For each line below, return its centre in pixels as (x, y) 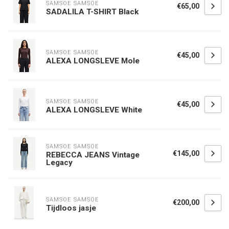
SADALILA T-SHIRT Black (92, 12)
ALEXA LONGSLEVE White (94, 110)
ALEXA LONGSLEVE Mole (93, 61)
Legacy (59, 163)
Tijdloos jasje (71, 208)
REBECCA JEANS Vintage (93, 155)
